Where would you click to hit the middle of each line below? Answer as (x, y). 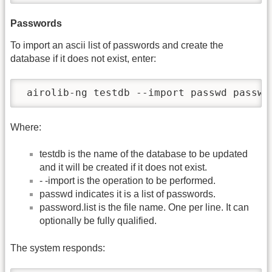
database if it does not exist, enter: (83, 58)
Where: (26, 127)
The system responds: (58, 248)
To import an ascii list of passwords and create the (117, 45)
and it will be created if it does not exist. (123, 168)
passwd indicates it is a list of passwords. (127, 194)
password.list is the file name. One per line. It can (144, 208)
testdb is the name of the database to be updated (144, 154)
